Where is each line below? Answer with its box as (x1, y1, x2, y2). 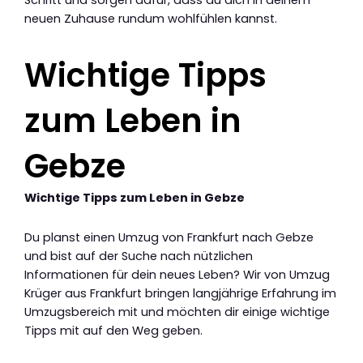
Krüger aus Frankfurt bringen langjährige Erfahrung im (24, 284, 336, 301)
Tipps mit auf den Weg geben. (24, 322, 203, 339)
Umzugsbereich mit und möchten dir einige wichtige (24, 303, 330, 320)
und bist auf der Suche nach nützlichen (24, 247, 253, 264)
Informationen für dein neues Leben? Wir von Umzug (24, 266, 330, 283)
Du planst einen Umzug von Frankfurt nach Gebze (24, 228, 314, 246)
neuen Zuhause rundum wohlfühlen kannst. (24, 11, 277, 28)
